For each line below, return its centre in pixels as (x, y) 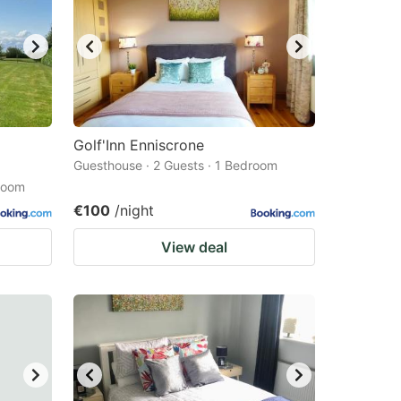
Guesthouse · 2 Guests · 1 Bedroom (175, 165)
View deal (194, 247)
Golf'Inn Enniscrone (139, 145)
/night (134, 210)
